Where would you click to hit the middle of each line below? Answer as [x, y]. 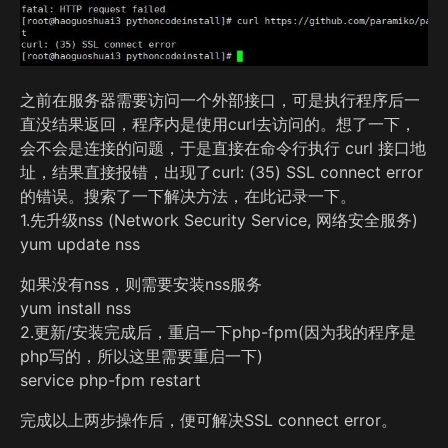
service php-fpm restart [110, 379]
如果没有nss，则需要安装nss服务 [141, 283]
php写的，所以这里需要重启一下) [141, 355]
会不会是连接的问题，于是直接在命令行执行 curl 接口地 [223, 147]
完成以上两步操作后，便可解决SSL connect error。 [208, 419]
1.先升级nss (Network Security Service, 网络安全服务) [219, 219]
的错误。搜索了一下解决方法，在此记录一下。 [188, 195]
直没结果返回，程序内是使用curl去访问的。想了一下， [218, 123]
